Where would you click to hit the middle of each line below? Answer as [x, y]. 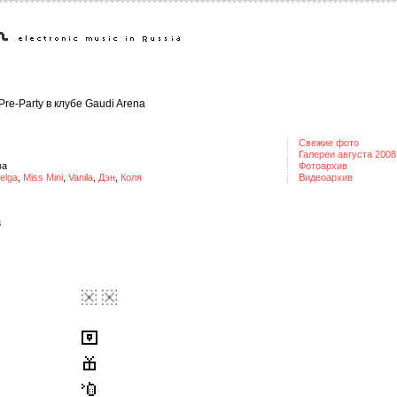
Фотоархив [323, 166]
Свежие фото [329, 143]
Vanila [81, 177]
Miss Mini [43, 177]
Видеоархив [326, 177]
